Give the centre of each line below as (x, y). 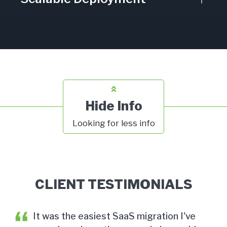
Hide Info (113, 105)
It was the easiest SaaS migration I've (114, 216)
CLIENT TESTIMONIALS (113, 184)
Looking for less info (113, 123)
